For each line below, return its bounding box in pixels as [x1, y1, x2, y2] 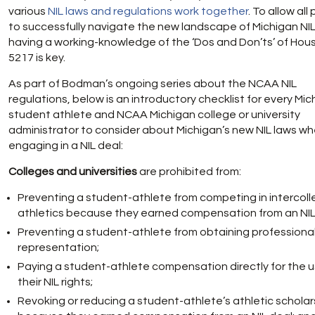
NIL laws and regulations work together [48, 6, 248, 17]
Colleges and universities [8, 166, 137, 177]
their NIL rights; [18, 276, 93, 288]
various [8, 6, 48, 17]
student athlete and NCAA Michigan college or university [8, 109, 300, 120]
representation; [18, 242, 99, 253]
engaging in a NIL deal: [8, 140, 123, 151]
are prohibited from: [137, 166, 241, 177]
